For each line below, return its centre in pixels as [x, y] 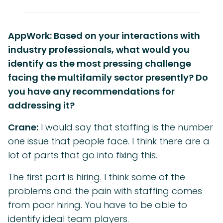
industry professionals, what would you [99, 50]
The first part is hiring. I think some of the [97, 177]
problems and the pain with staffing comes [105, 191]
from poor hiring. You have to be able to [98, 205]
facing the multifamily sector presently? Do [108, 78]
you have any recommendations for [91, 92]
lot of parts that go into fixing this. [83, 155]
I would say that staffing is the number [126, 127]
